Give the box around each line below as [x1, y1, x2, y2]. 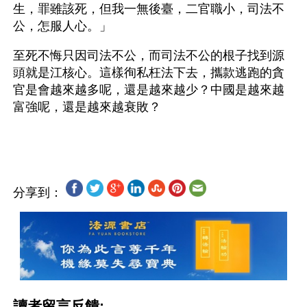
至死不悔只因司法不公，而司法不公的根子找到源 [13, 49, 284, 62]
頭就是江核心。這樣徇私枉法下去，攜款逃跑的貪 [13, 66, 284, 79]
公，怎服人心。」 [13, 19, 112, 33]
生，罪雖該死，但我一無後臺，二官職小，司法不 [13, 2, 284, 16]
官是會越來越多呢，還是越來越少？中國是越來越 [13, 83, 284, 97]
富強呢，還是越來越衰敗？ [13, 100, 161, 114]
